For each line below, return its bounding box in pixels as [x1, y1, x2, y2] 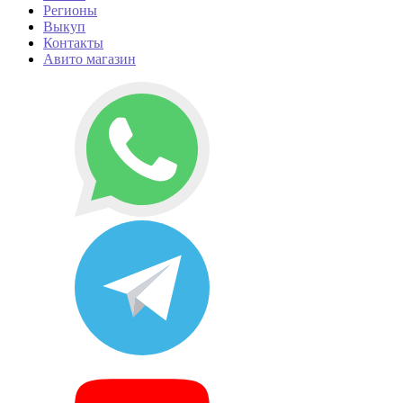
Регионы [43, 2, 97, 18]
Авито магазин [43, 50, 136, 67]
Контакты [43, 34, 103, 50]
